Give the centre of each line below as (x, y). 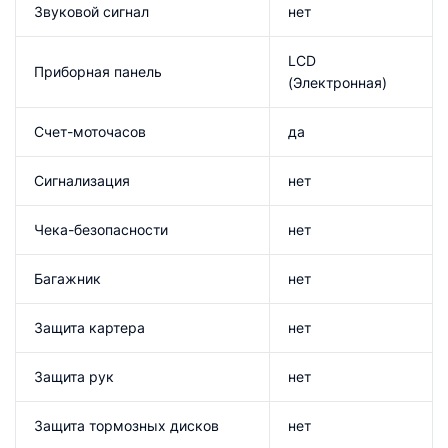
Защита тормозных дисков (126, 425)
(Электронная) (337, 82)
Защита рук (74, 376)
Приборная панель (98, 71)
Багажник (67, 278)
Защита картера (89, 327)
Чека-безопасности (101, 229)
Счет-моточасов (90, 131)
